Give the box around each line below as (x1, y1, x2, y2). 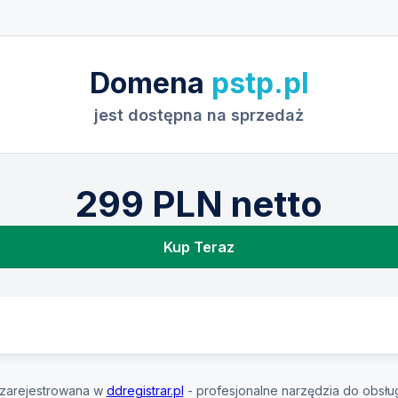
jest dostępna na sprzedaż (94, 106, 304, 124)
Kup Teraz (163, 238, 235, 256)
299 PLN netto (76, 182, 322, 226)
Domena (89, 66, 211, 100)
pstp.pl (211, 66, 309, 100)
